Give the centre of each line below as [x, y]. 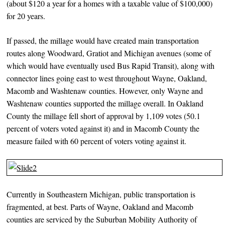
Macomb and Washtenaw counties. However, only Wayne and [105, 90]
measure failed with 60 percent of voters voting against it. [97, 141]
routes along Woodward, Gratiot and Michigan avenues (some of [109, 53]
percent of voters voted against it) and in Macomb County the [103, 128]
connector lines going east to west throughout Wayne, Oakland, [107, 78]
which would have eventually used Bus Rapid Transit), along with [111, 65]
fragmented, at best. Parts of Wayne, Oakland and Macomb [100, 206]
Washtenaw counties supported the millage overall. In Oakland [105, 103]
